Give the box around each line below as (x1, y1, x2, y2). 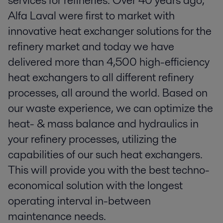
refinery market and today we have (8, 38, 174, 55)
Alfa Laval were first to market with (8, 7, 175, 24)
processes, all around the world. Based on (8, 85, 208, 101)
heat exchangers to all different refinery (8, 69, 194, 86)
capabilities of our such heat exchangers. (8, 146, 203, 163)
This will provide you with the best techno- (8, 162, 210, 178)
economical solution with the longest (8, 177, 183, 194)
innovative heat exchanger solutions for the (8, 23, 212, 39)
